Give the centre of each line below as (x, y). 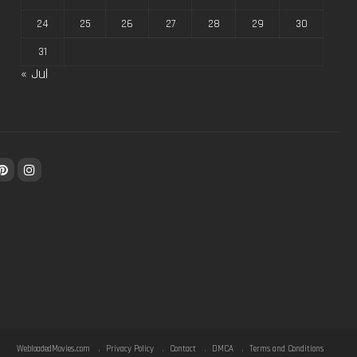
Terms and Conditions (286, 349)
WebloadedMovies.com (53, 349)
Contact (183, 349)
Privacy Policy (130, 349)
